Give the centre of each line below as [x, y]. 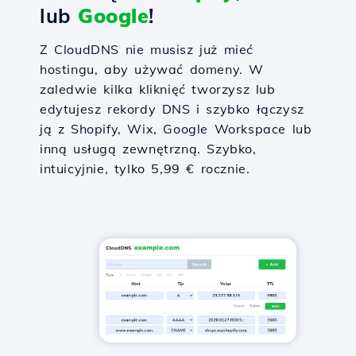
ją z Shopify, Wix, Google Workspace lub [176, 129]
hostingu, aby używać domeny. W [152, 69]
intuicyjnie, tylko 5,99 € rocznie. [145, 168]
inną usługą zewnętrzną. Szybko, [148, 149]
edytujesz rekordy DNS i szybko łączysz [172, 109]
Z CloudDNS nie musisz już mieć [147, 49]
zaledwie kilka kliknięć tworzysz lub [158, 89]
